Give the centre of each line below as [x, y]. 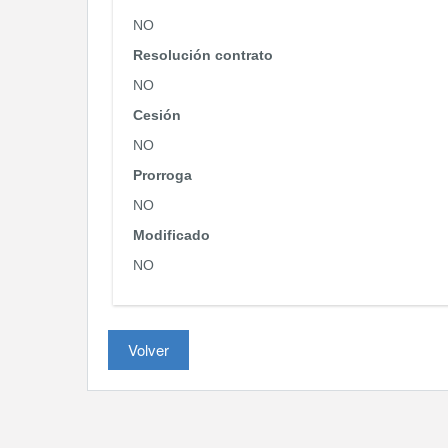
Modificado [171, 235]
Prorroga [162, 175]
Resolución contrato [203, 55]
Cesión [157, 115]
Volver [148, 349]
